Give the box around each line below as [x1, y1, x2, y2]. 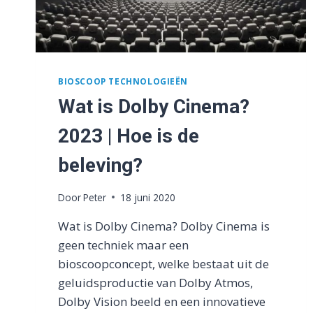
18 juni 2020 [120, 190, 176, 204]
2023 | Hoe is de [58, 124, 199, 148]
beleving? [58, 154, 143, 177]
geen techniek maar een [58, 236, 189, 253]
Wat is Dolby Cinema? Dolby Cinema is [58, 217, 270, 234]
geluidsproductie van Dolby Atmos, [58, 274, 253, 291]
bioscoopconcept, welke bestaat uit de [58, 255, 269, 272]
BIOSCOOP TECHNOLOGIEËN [58, 75, 189, 87]
